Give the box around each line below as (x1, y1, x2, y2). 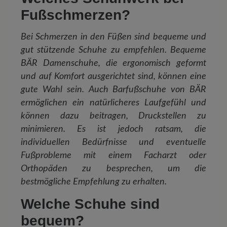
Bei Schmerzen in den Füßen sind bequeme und (21, 32, 206, 42)
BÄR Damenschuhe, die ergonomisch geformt (21, 59, 206, 68)
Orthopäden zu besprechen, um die (21, 164, 206, 173)
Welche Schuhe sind (21, 196, 160, 212)
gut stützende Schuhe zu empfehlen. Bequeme (21, 46, 206, 55)
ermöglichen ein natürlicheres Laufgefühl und (21, 98, 206, 107)
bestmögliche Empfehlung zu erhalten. (21, 177, 167, 186)
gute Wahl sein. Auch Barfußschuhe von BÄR (21, 85, 206, 94)
